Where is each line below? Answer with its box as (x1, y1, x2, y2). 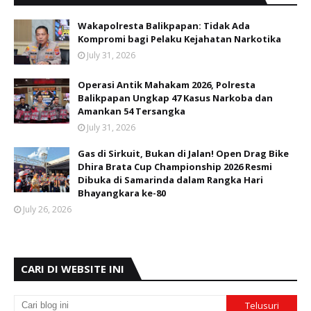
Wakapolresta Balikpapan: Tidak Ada (78, 19, 250, 32)
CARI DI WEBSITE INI (21, 262, 124, 276)
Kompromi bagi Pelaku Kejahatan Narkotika (78, 33, 281, 45)
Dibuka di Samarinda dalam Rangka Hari (78, 174, 263, 186)
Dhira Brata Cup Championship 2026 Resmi (78, 160, 272, 173)
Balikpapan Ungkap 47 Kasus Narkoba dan (78, 92, 273, 104)
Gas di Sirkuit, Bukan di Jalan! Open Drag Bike (78, 147, 289, 160)
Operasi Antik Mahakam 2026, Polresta (78, 78, 255, 91)
